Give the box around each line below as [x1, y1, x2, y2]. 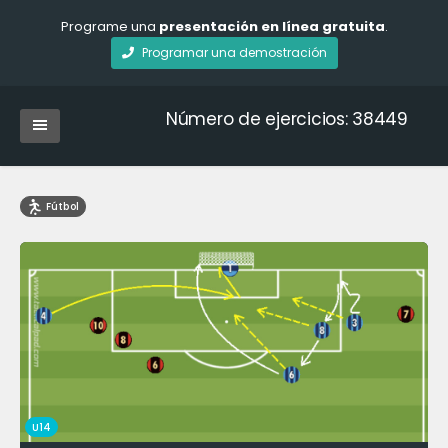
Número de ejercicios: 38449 [165, 107, 408, 131]
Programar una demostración [141, 44, 327, 61]
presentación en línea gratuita [158, 17, 385, 36]
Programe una [60, 17, 159, 36]
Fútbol [43, 199, 79, 214]
